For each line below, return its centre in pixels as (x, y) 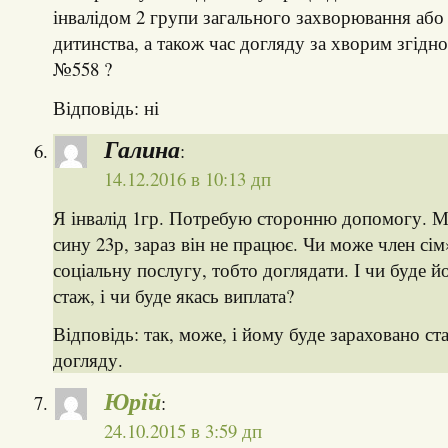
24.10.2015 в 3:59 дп (182, 431)
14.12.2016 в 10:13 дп (187, 178)
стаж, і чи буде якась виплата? (173, 295)
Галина (141, 149)
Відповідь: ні (105, 108)
